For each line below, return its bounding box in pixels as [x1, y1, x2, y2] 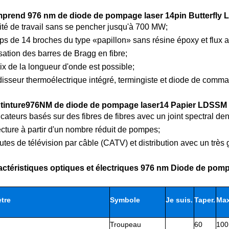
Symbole [110, 196, 140, 204]
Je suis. [166, 196, 193, 204]
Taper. [194, 196, 215, 204]
